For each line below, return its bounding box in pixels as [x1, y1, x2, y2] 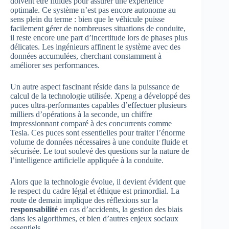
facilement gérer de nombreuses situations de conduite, [10, 24, 186, 33]
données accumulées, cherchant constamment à [10, 51, 162, 60]
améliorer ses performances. [10, 60, 100, 70]
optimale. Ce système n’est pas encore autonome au [10, 5, 176, 14]
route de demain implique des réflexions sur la [10, 195, 158, 204]
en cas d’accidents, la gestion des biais [58, 204, 182, 214]
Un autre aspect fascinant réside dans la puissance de [10, 82, 179, 91]
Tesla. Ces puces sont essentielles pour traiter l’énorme [10, 128, 185, 137]
